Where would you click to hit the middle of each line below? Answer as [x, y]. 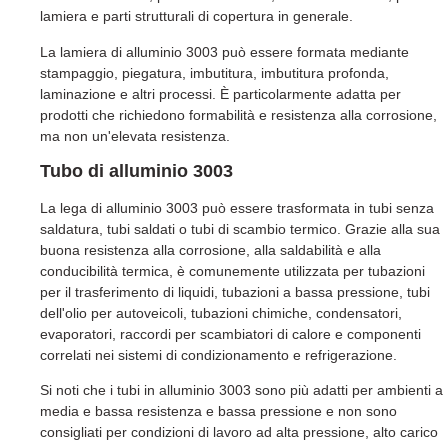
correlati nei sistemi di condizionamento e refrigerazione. [218, 354]
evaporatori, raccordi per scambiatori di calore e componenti [230, 333]
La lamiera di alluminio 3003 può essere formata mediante [224, 51]
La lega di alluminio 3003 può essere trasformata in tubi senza [237, 207]
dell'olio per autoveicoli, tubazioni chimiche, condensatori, [221, 312]
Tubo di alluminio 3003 [136, 170]
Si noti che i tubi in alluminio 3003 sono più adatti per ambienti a [241, 390]
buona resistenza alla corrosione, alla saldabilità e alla [210, 249]
